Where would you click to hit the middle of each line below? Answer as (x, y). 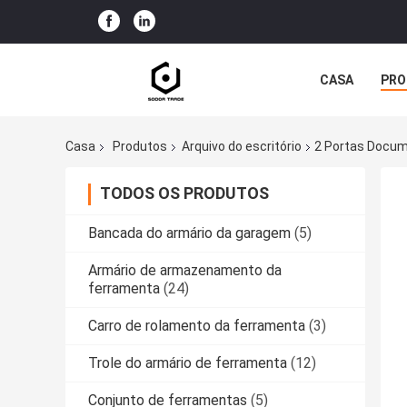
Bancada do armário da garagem (189, 233)
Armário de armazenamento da (185, 271)
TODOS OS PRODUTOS (184, 194)
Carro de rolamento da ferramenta (197, 326)
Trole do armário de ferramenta (188, 363)
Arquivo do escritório (242, 147)
